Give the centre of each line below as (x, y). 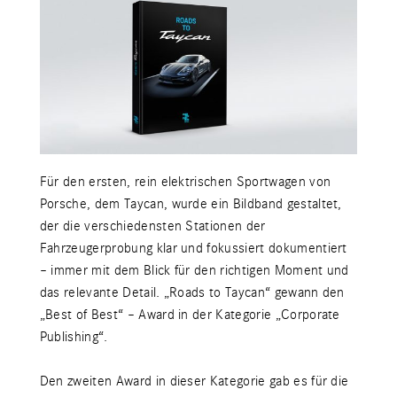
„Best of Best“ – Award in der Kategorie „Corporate (190, 315)
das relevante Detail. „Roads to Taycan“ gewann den (192, 293)
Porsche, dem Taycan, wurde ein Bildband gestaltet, (191, 204)
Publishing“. (74, 337)
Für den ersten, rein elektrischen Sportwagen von (185, 182)
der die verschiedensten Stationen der (152, 226)
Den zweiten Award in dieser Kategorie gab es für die (194, 381)
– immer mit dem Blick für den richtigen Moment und (194, 271)
